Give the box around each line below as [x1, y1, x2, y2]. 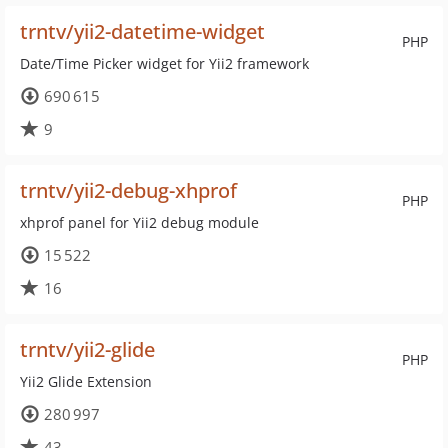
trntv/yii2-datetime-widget [20, 18, 265, 45]
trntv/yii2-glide [20, 336, 155, 363]
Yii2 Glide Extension [20, 372, 152, 391]
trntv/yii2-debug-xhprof [20, 177, 237, 204]
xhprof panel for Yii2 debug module [20, 213, 259, 232]
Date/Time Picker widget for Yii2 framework [20, 54, 309, 73]
